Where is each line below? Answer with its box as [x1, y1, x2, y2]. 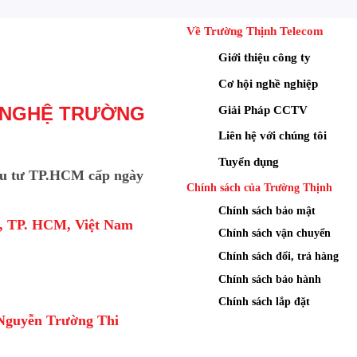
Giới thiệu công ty [218, 49, 311, 64]
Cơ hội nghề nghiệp [218, 76, 318, 90]
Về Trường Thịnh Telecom [186, 24, 324, 38]
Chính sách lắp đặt [218, 295, 310, 308]
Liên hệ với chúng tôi [218, 128, 327, 143]
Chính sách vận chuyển [218, 226, 331, 240]
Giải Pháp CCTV [218, 102, 308, 116]
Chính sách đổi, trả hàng [218, 249, 339, 263]
